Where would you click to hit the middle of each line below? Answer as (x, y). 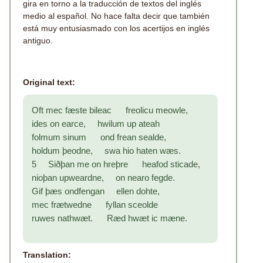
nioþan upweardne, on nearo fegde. (103, 178)
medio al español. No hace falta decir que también (116, 16)
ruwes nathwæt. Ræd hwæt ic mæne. (109, 218)
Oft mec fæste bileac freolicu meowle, (110, 110)
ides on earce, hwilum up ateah (96, 124)
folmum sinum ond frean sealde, (99, 137)
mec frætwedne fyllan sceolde (95, 205)
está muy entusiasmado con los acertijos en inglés (116, 28)
